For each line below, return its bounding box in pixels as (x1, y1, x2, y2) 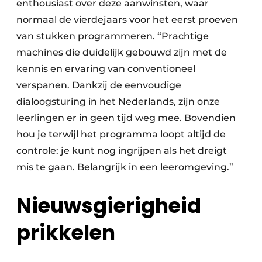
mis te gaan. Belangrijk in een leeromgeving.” (16, 161, 233, 173)
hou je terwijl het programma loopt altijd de (16, 129, 226, 140)
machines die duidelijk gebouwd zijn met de (16, 47, 227, 58)
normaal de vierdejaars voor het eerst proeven (16, 14, 238, 26)
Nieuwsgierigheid (16, 191, 201, 220)
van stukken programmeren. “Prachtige (16, 30, 209, 42)
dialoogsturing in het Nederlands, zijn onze (16, 96, 220, 108)
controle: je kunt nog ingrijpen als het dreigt (16, 145, 227, 157)
